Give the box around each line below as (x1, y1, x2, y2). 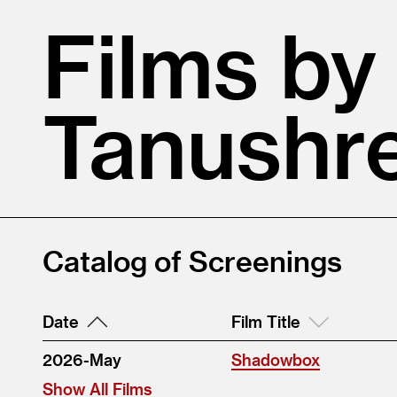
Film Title (231, 312, 300, 331)
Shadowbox (231, 350, 320, 370)
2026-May (43, 350, 121, 370)
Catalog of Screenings (43, 244, 342, 278)
